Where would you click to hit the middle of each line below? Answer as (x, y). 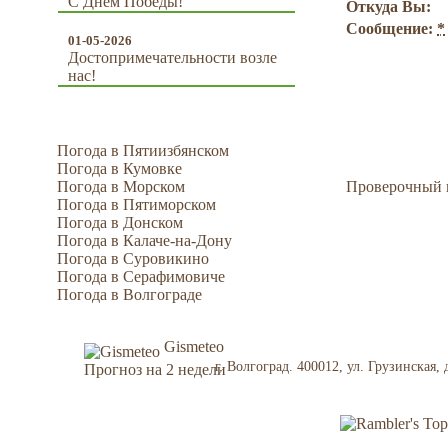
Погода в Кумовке (119, 168)
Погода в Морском (121, 186)
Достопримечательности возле (172, 57)
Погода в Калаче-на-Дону (144, 240)
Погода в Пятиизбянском (143, 150)
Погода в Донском (120, 222)
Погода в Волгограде (129, 294)
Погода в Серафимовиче (141, 276)
